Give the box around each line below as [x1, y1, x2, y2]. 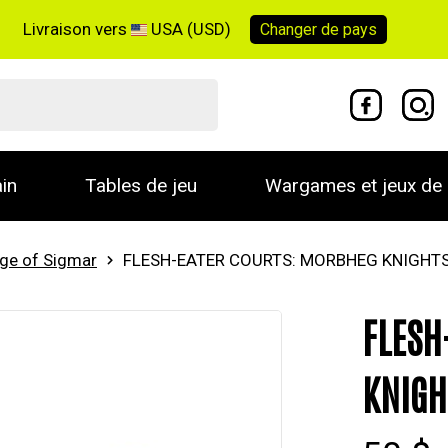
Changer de [260, 19, 344, 39]
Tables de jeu [85, 174, 197, 197]
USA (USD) [147, 18, 236, 39]
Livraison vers [23, 18, 132, 39]
